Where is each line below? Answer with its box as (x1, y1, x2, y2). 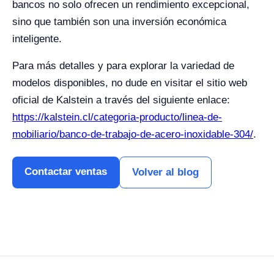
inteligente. (12, 32, 62, 45)
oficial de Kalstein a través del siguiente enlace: (12, 94, 230, 106)
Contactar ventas (24, 165, 107, 177)
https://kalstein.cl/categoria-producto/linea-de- (12, 111, 222, 123)
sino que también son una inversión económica (12, 15, 226, 28)
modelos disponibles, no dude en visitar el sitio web (12, 76, 247, 89)
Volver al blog (132, 166, 199, 178)
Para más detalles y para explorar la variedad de (12, 59, 234, 72)
